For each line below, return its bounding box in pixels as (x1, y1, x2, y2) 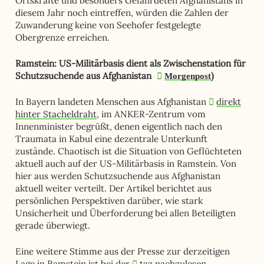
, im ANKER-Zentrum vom (96, 108, 206, 120)
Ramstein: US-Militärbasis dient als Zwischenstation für (15, 58, 246, 70)
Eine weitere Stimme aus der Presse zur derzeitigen (15, 245, 230, 257)
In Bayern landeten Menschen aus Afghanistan (15, 95, 209, 107)
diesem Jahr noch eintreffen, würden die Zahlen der (15, 7, 229, 19)
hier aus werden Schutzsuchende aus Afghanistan (15, 170, 220, 181)
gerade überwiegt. (15, 219, 90, 231)
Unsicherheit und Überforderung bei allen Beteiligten (15, 207, 236, 219)
